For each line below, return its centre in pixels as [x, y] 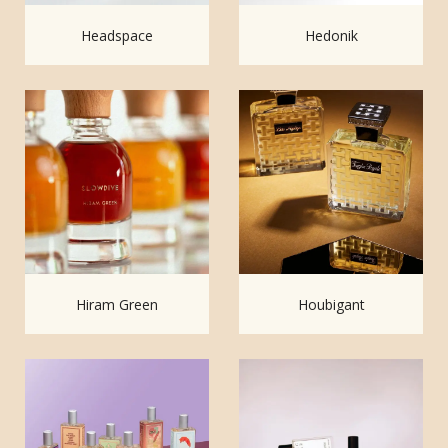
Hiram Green [117, 304]
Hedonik [331, 35]
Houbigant [331, 304]
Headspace [117, 35]
